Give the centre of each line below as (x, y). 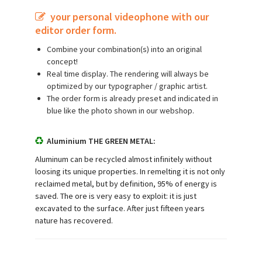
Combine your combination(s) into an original (124, 49)
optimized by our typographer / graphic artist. (127, 86)
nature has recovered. (74, 220)
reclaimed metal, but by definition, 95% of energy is (126, 183)
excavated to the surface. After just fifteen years (120, 208)
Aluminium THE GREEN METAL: (100, 141)
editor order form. (76, 30)
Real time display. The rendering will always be (128, 73)
